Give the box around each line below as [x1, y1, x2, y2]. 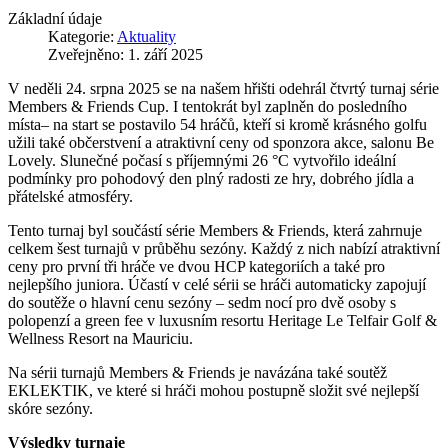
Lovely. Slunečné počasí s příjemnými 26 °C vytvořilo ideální [8, 151, 396, 169]
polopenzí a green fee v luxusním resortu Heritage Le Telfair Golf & [8, 311, 437, 329]
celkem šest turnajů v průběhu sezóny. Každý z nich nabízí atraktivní [8, 239, 440, 257]
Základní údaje [8, 9, 102, 27]
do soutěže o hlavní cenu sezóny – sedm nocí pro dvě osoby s [8, 293, 396, 311]
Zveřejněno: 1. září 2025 [48, 45, 203, 63]
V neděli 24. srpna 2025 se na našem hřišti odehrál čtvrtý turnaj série [8, 79, 439, 97]
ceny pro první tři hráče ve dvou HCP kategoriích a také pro [8, 257, 385, 275]
